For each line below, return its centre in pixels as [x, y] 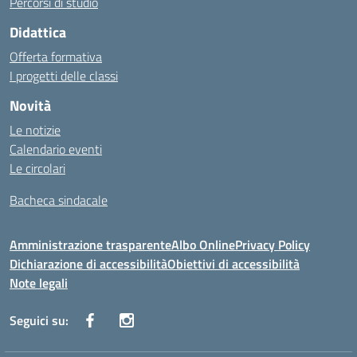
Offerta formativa [56, 57]
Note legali [39, 283]
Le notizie [35, 130]
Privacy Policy [273, 245]
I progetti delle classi [64, 76]
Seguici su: [39, 320]
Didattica [38, 32]
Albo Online [203, 245]
